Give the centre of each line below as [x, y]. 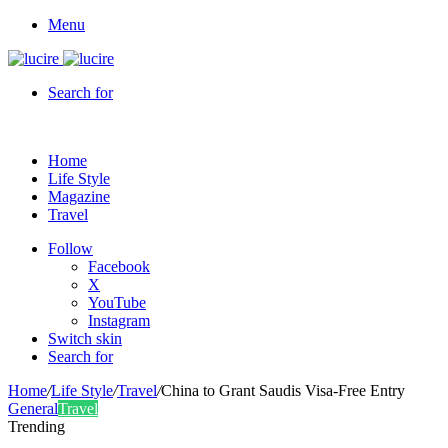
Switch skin [85, 338]
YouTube [117, 302]
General [33, 408]
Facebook [119, 266]
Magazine [79, 196]
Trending [36, 426]
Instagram [119, 320]
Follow [70, 248]
